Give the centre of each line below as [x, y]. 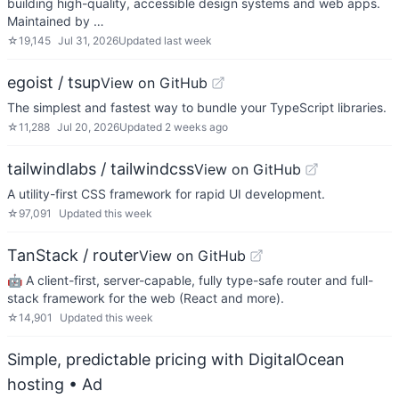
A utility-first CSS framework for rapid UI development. [166, 194]
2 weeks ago [196, 127]
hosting [36, 384]
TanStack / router [73, 255]
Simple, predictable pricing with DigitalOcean [176, 359]
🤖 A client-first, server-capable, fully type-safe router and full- [190, 280]
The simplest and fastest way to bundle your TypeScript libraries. [197, 107]
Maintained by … [56, 21]
